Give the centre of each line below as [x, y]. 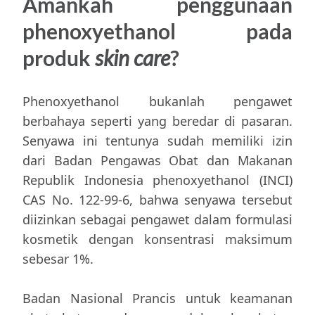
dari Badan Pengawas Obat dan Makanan [157, 160]
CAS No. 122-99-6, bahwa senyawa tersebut [157, 200]
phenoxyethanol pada [157, 31]
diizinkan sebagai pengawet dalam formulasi [157, 219]
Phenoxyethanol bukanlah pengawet [157, 101]
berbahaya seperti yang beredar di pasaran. [157, 121]
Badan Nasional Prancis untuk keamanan [157, 298]
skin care [133, 58]
